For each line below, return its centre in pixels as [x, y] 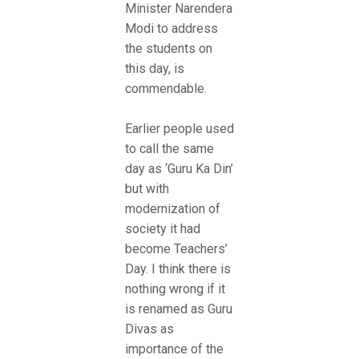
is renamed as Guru [179, 309]
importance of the [174, 349]
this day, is [155, 68]
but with [147, 189]
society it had [163, 229]
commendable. [166, 88]
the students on [169, 48]
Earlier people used [179, 129]
